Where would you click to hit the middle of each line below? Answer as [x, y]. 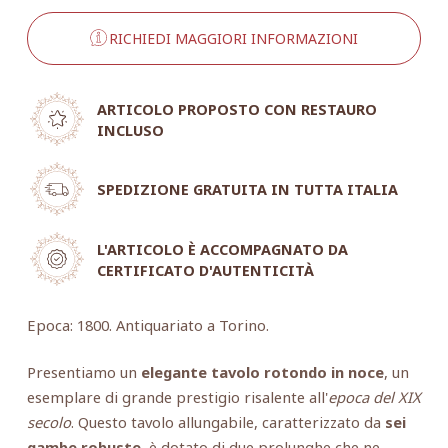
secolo [48, 421]
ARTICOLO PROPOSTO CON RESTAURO [236, 109]
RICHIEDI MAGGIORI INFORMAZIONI [234, 38]
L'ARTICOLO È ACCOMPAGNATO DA [222, 249]
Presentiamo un [83, 371]
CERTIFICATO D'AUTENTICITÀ [205, 270]
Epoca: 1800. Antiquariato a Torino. [147, 324]
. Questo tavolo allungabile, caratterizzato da [227, 421]
